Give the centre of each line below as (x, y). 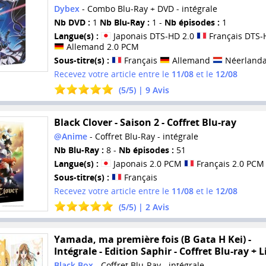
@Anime (70, 137)
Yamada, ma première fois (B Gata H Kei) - (152, 239)
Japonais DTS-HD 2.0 (153, 36)
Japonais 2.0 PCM (147, 164)
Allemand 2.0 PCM (101, 47)
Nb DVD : (72, 23)
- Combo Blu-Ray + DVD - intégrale (148, 9)
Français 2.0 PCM (229, 164)
